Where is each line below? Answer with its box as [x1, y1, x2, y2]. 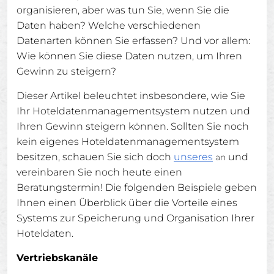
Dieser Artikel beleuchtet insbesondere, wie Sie [17, 90, 245, 102]
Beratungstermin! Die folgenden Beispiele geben [17, 182, 257, 193]
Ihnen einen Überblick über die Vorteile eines [17, 197, 237, 209]
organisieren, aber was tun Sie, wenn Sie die [17, 4, 229, 16]
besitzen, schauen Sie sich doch [17, 151, 171, 163]
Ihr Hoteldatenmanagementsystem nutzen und [17, 105, 250, 117]
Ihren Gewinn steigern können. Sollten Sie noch [17, 120, 249, 132]
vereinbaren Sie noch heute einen [17, 166, 182, 178]
